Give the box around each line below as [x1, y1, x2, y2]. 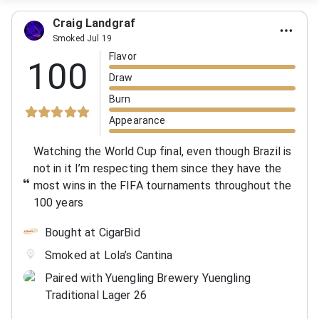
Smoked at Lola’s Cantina [45, 248, 173, 262]
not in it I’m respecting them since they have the [33, 161, 281, 175]
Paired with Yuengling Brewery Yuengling [45, 271, 251, 285]
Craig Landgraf [53, 16, 136, 30]
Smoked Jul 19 [53, 33, 112, 43]
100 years [33, 195, 83, 209]
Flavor [109, 50, 137, 62]
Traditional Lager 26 [45, 288, 147, 302]
